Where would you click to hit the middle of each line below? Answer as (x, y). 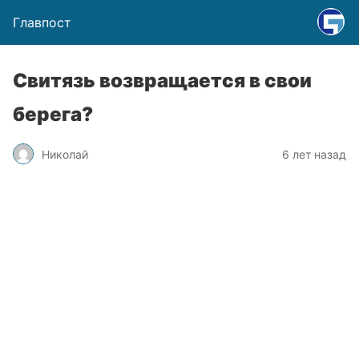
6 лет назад (314, 154)
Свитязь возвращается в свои (162, 81)
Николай (65, 154)
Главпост (42, 22)
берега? (53, 114)
